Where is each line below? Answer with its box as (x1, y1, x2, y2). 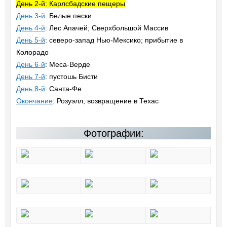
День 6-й (16, 60, 45, 69)
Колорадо (16, 48, 49, 57)
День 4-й (16, 24, 45, 32)
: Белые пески (45, 12, 92, 20)
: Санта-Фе (45, 85, 82, 93)
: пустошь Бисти (45, 72, 98, 81)
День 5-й (16, 36, 45, 45)
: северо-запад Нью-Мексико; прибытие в (45, 36, 183, 45)
